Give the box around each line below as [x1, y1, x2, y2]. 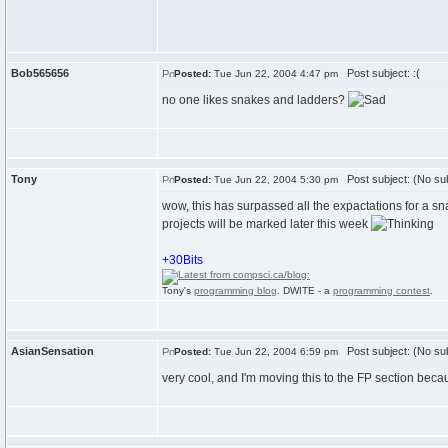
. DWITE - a [277, 285, 333, 296]
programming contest [333, 285, 430, 296]
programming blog [194, 285, 277, 296]
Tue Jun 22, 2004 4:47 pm [211, 68, 338, 79]
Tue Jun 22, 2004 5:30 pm [211, 174, 338, 185]
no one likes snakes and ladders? [162, 93, 348, 107]
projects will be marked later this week [162, 217, 371, 231]
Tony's [162, 285, 194, 296]
